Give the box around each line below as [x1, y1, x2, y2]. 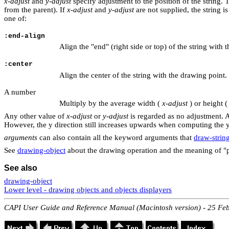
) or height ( [188, 99, 227, 107]
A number [4, 87, 36, 96]
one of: [4, 14, 27, 22]
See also [4, 164, 37, 173]
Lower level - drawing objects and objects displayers [4, 186, 172, 194]
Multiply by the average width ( [59, 99, 160, 107]
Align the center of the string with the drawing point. [59, 71, 227, 79]
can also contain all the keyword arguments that [37, 133, 194, 142]
